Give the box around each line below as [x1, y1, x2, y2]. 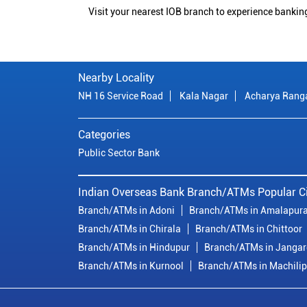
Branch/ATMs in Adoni [78, 205, 175, 217]
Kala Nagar [180, 90, 228, 102]
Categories [78, 128, 130, 142]
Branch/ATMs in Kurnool [78, 260, 184, 272]
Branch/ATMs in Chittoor [195, 223, 302, 235]
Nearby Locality [78, 71, 154, 85]
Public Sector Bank [78, 147, 160, 159]
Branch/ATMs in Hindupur [78, 242, 190, 254]
